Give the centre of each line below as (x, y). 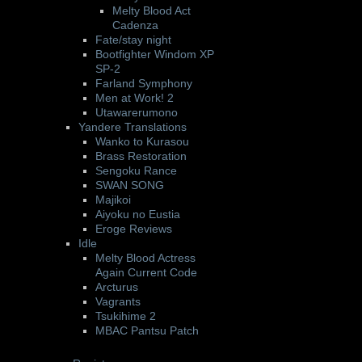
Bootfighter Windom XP (155, 54)
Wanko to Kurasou (142, 141)
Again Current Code (146, 272)
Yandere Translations (133, 127)
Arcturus (117, 287)
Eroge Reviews (134, 229)
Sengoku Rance (136, 170)
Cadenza (135, 25)
